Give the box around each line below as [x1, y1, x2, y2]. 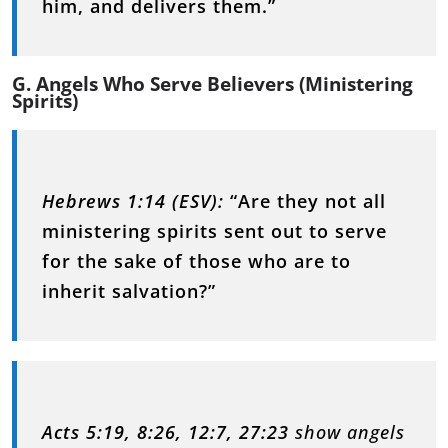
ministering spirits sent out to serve [42, 218, 387, 243]
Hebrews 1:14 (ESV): [42, 188, 224, 213]
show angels [289, 419, 405, 444]
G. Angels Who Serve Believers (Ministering [12, 70, 413, 97]
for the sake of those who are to [42, 248, 351, 273]
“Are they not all [230, 188, 386, 213]
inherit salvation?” [42, 278, 216, 303]
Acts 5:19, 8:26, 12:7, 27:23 [42, 419, 289, 444]
